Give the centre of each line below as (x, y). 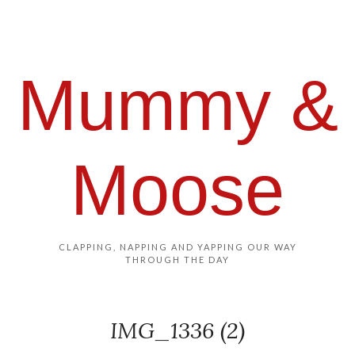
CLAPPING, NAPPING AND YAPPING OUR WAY (177, 247)
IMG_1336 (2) (177, 330)
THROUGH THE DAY (177, 260)
